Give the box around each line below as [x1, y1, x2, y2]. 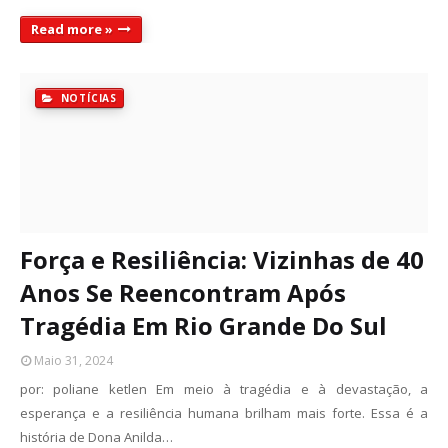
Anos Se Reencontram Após [20, 276, 346, 309]
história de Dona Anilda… [20, 428, 173, 446]
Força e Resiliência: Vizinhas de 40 [20, 243, 424, 276]
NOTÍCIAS [56, 91, 118, 105]
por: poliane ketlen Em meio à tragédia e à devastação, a [20, 380, 428, 398]
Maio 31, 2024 [34, 352, 113, 369]
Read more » [31, 20, 113, 38]
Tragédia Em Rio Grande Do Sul [20, 309, 387, 342]
